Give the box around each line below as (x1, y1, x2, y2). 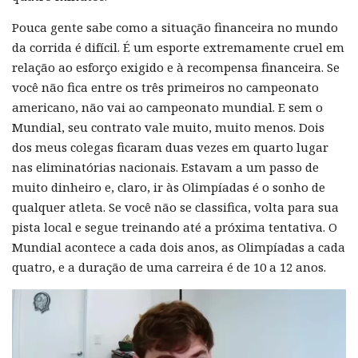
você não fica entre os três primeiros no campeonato (12, 78, 319, 95)
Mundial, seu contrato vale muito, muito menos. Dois (12, 118, 324, 135)
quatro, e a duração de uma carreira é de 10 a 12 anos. (12, 258, 326, 275)
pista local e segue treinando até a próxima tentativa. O (12, 218, 337, 235)
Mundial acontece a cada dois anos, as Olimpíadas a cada (12, 238, 345, 255)
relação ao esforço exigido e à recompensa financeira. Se (12, 58, 340, 75)
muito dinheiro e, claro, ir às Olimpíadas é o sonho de (12, 178, 325, 195)
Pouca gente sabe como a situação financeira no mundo (12, 18, 338, 35)
